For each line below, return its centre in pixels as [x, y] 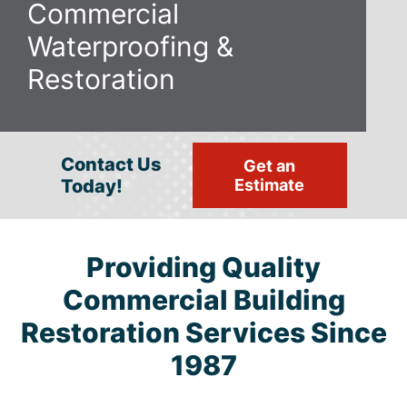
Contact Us [111, 164]
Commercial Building [203, 299]
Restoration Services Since [203, 332]
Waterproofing [118, 46]
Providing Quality [203, 267]
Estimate [269, 184]
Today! [91, 186]
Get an [269, 165]
